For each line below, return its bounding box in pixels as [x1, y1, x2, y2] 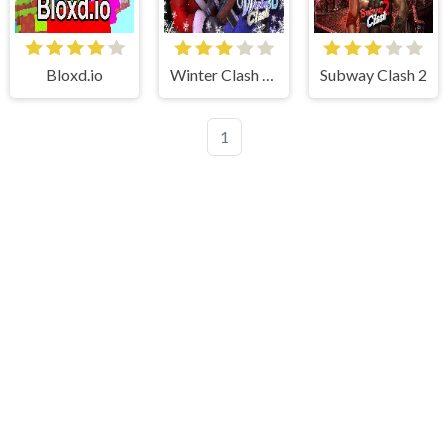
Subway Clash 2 [319, 65, 427, 85]
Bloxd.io [46, 65, 104, 85]
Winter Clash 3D [262, 65, 275, 85]
